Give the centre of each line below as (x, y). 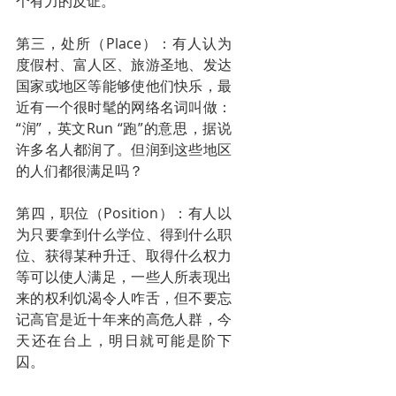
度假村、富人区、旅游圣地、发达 (124, 65)
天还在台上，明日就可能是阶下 (124, 340)
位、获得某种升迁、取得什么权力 (124, 255)
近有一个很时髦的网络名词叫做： (124, 107)
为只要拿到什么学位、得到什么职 (124, 234)
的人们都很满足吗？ (80, 171)
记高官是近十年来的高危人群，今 (124, 319)
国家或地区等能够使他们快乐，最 (124, 86)
